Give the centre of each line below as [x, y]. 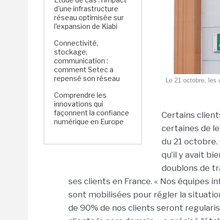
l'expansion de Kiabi [86, 26]
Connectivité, [76, 43]
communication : [81, 61]
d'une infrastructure [86, 9]
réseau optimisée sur [89, 17]
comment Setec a [84, 69]
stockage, [71, 52]
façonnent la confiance [92, 113]
